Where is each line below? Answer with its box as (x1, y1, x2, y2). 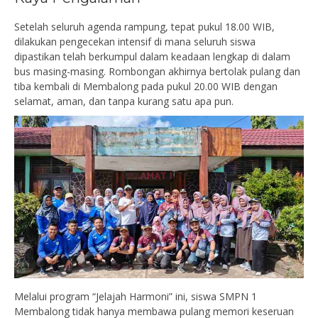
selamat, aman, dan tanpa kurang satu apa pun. (14, 94, 234, 108)
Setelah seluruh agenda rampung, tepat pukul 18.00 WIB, (14, 19, 275, 33)
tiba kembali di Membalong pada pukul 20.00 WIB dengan (14, 79, 278, 93)
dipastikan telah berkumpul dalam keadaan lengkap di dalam (14, 49, 290, 63)
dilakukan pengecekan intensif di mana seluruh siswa (14, 34, 256, 48)
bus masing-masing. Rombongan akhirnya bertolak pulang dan (14, 64, 300, 78)
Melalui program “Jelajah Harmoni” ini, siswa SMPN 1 (14, 289, 257, 303)
